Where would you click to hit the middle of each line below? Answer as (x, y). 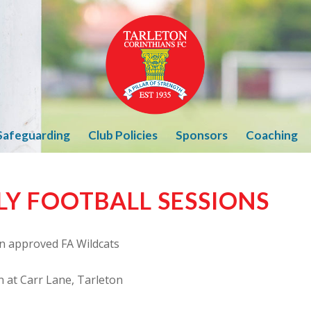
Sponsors (201, 135)
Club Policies (123, 135)
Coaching (271, 135)
